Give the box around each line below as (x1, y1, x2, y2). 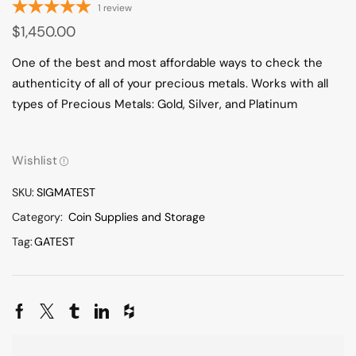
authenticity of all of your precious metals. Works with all (12, 75, 328, 92)
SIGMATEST (37, 185, 95, 200)
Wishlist (12, 153, 57, 169)
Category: (12, 210, 66, 225)
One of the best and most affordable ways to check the (12, 55, 323, 72)
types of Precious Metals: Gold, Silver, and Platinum (12, 96, 297, 113)
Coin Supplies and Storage (68, 210, 205, 225)
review (103, 2, 132, 15)
